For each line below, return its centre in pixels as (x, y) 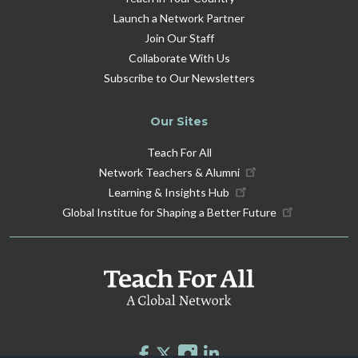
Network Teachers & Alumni (169, 172)
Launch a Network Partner (179, 18)
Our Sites (179, 121)
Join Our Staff (179, 38)
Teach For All (179, 152)
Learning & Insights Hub (169, 192)
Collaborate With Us (179, 58)
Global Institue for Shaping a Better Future (169, 212)
